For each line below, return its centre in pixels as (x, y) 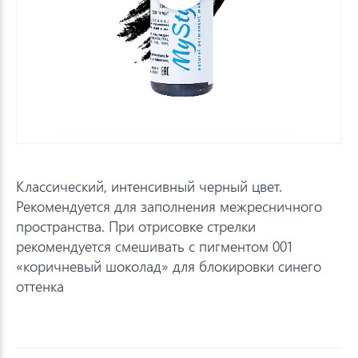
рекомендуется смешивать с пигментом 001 (154, 246)
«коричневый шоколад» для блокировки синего (169, 266)
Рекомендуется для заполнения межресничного (169, 206)
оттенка (40, 286)
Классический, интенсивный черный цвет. (149, 186)
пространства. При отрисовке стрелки (136, 226)
